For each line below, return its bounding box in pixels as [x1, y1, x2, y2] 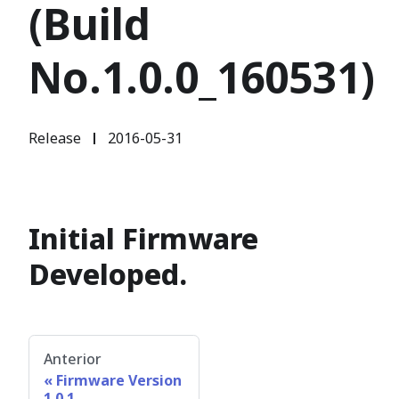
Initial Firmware [28, 219, 258, 258]
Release [28, 128, 81, 149]
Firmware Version [56, 370, 182, 391]
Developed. [28, 255, 187, 294]
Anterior [44, 349, 102, 370]
